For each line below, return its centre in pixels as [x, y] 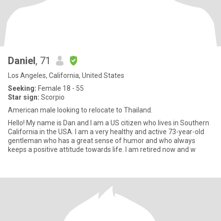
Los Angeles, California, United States [66, 75]
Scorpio [52, 97]
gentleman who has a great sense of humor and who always [102, 141]
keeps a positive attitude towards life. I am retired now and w [102, 149]
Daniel [22, 61]
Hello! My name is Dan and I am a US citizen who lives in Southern [109, 123]
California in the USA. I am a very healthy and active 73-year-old [106, 132]
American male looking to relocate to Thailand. [80, 110]
